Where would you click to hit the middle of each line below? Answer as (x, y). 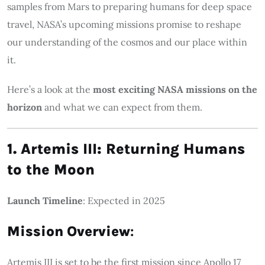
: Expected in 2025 (124, 200)
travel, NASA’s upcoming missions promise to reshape (124, 24)
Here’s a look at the (50, 89)
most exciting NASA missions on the (175, 89)
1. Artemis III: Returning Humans (126, 148)
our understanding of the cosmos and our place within (127, 42)
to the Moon (51, 169)
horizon (25, 107)
